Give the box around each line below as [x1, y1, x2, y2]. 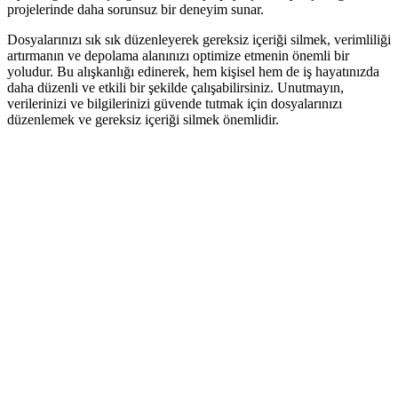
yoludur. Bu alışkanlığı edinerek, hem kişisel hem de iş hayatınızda [7, 63, 379, 79]
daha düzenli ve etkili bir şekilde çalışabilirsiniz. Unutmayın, [7, 79, 344, 95]
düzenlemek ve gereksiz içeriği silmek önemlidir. [7, 111, 279, 127]
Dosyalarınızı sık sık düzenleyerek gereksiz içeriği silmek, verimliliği [7, 31, 391, 47]
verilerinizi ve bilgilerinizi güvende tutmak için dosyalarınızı [7, 95, 342, 111]
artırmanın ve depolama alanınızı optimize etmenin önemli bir [7, 47, 349, 63]
